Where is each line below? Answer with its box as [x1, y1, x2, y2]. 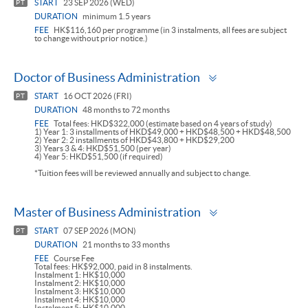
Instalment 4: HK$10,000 [34, 295, 125, 305]
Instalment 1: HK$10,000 [34, 270, 125, 280]
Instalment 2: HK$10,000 [34, 278, 125, 288]
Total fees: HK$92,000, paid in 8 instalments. [34, 262, 192, 272]
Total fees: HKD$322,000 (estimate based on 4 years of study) [52, 119, 272, 129]
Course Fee [52, 254, 94, 263]
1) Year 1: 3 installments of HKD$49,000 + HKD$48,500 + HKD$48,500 [34, 127, 291, 137]
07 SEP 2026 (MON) [62, 226, 136, 236]
